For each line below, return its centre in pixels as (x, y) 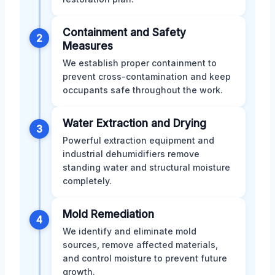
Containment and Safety (124, 32)
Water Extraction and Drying (134, 123)
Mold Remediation (108, 214)
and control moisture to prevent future (145, 258)
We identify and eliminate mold (130, 231)
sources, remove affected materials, (140, 244)
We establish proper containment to (140, 63)
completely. (87, 180)
